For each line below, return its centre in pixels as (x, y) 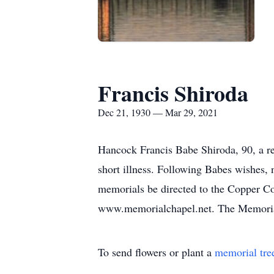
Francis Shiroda (173, 93)
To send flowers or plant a (156, 252)
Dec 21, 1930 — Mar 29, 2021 (158, 112)
